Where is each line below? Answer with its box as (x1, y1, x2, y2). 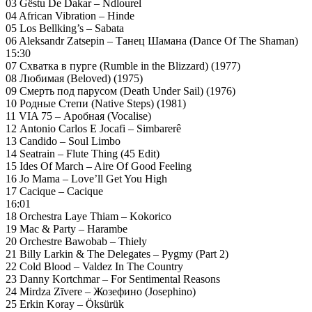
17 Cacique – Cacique (6, 185, 103, 197)
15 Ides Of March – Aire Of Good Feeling (6, 159, 192, 172)
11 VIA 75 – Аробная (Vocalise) (6, 109, 151, 122)
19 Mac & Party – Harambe (6, 222, 127, 235)
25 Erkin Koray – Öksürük (6, 297, 124, 310)
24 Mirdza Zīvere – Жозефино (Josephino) (6, 285, 196, 297)
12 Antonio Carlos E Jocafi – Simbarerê (6, 122, 181, 134)
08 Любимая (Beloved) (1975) (6, 72, 143, 84)
